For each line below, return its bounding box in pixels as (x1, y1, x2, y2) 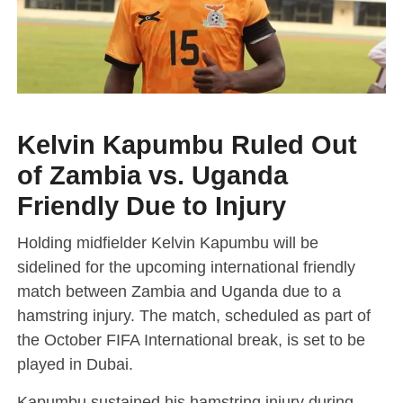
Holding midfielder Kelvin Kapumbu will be (16, 232, 318, 252)
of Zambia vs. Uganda (16, 160, 288, 190)
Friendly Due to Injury (16, 191, 286, 220)
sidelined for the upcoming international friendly (16, 256, 355, 276)
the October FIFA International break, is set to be (16, 329, 365, 349)
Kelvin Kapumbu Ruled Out (16, 130, 357, 159)
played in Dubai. (16, 354, 133, 373)
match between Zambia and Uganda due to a (16, 281, 341, 300)
